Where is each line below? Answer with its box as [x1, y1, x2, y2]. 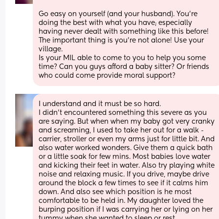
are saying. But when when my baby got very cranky [39, 118, 215, 125]
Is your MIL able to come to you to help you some [39, 54, 206, 62]
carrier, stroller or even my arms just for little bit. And [39, 135, 215, 143]
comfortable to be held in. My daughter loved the [39, 197, 204, 204]
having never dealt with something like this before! [39, 28, 209, 35]
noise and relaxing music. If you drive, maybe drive [39, 171, 210, 178]
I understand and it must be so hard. [39, 100, 163, 108]
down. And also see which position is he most [39, 188, 192, 196]
